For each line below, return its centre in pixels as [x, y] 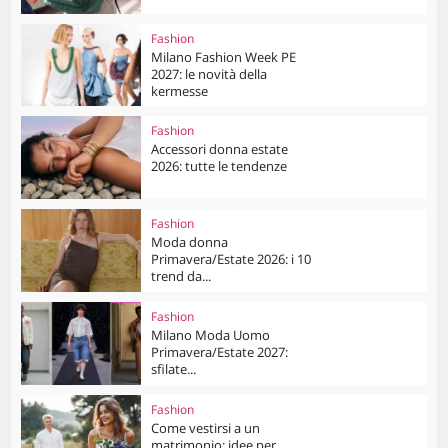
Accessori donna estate [220, 149]
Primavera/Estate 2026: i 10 [231, 259]
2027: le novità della [209, 73]
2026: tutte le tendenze [219, 166]
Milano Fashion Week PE [224, 56]
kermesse [180, 90]
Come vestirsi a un [206, 427]
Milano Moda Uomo [211, 334]
